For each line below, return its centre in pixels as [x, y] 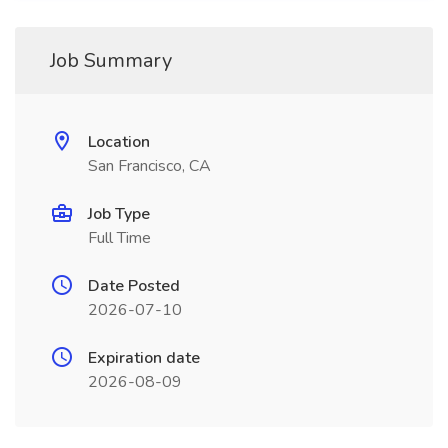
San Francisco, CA [149, 166]
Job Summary [111, 60]
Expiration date [144, 358]
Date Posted [134, 286]
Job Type [119, 214]
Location [119, 142]
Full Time [119, 238]
